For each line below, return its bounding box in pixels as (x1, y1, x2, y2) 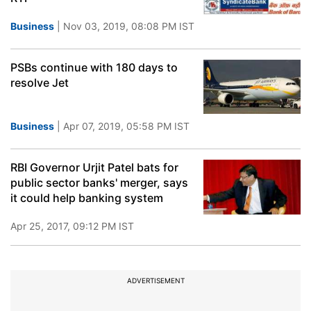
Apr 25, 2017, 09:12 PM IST (10, 220, 134, 232)
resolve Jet (10, 76, 69, 90)
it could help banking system (10, 191, 163, 205)
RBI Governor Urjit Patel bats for (10, 160, 178, 174)
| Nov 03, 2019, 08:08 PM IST (54, 20, 194, 32)
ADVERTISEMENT (126, 276, 185, 285)
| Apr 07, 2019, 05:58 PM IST (54, 120, 190, 132)
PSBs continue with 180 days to (10, 60, 178, 74)
